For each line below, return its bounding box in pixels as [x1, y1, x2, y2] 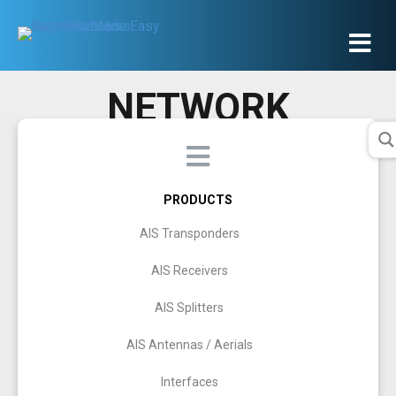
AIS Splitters [155, 301, 224, 315]
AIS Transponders [139, 226, 240, 240]
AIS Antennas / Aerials [126, 338, 253, 352]
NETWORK [106, 85, 290, 131]
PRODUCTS [164, 193, 232, 207]
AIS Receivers [150, 263, 228, 278]
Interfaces [160, 375, 218, 389]
